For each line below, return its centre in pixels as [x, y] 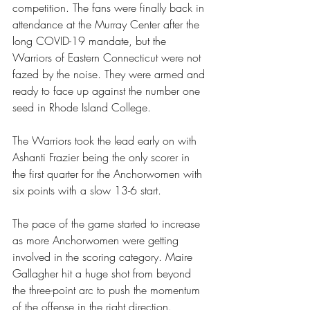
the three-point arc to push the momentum [108, 290]
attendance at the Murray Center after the [108, 25]
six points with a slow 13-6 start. [87, 191]
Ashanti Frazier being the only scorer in [103, 157]
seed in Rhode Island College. [82, 108]
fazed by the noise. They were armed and [110, 74]
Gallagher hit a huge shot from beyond [103, 274]
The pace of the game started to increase [108, 224]
